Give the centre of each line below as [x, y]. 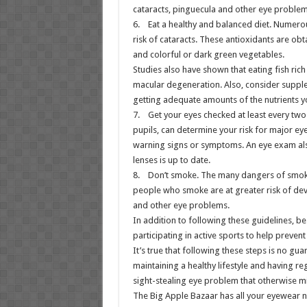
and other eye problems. [181, 205]
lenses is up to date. [171, 160]
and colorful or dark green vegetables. [208, 54]
